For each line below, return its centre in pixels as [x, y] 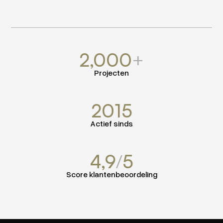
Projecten [111, 72]
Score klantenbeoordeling [111, 174]
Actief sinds [111, 123]
